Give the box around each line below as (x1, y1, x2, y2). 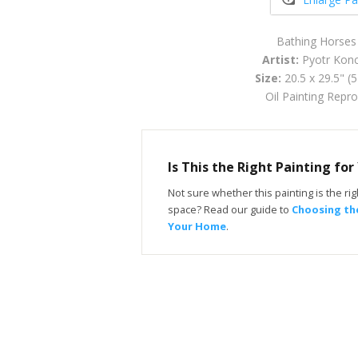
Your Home (168, 219, 226, 234)
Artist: (262, 52, 299, 68)
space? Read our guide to (168, 202, 292, 217)
